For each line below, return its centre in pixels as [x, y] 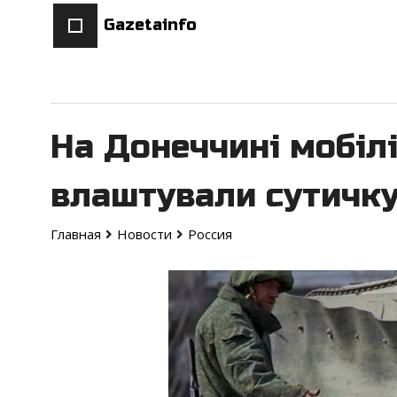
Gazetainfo [150, 25]
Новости [144, 234]
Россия [210, 234]
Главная [76, 234]
